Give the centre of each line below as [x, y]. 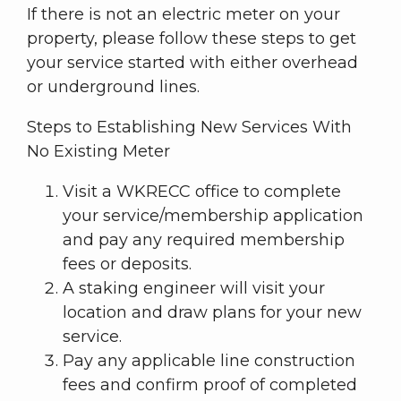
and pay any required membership [204, 240]
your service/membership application [213, 216]
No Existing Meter [98, 152]
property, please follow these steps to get [192, 39]
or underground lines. [113, 87]
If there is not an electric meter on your [183, 15]
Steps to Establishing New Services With [189, 128]
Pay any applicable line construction [209, 361]
